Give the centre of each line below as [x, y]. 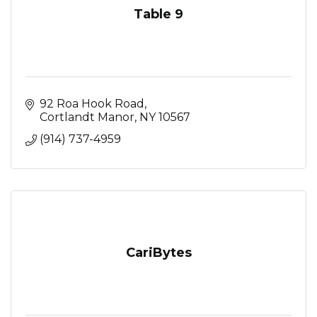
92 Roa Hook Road [92, 103]
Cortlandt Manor [87, 117]
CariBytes [158, 252]
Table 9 [158, 14]
